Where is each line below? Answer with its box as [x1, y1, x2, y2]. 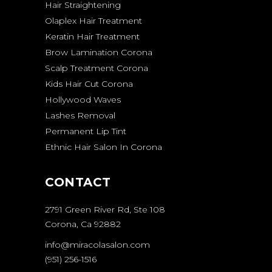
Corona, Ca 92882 [45, 219, 121, 230]
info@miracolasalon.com [45, 239, 150, 251]
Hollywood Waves [45, 94, 121, 106]
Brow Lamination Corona [45, 47, 152, 58]
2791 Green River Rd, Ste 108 [45, 204, 165, 216]
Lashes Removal [45, 110, 115, 121]
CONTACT [45, 175, 111, 190]
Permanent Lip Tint [45, 126, 126, 137]
